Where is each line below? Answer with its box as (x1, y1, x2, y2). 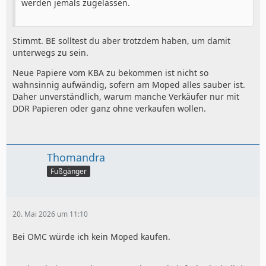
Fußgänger (50, 166, 87, 176)
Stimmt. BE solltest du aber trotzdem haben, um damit (12, 35, 230, 46)
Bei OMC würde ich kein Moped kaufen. (12, 230, 170, 242)
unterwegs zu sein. (12, 47, 88, 58)
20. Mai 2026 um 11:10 (12, 208, 88, 219)
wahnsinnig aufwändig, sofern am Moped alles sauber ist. (12, 79, 245, 90)
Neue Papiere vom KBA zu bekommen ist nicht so (12, 67, 208, 78)
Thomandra (47, 150, 105, 164)
